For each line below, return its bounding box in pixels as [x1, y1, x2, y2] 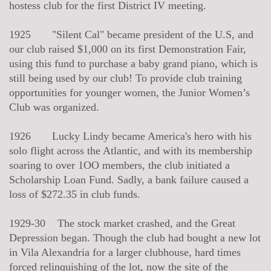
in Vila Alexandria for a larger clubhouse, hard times [9, 246, 241, 258]
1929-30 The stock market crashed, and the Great [9, 217, 235, 229]
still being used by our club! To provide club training [9, 71, 242, 84]
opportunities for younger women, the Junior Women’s [9, 86, 250, 99]
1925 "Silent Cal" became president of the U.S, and [9, 28, 253, 41]
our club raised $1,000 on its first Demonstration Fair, [9, 42, 246, 55]
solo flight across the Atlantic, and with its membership [9, 144, 252, 157]
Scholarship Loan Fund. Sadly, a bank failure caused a [9, 173, 249, 186]
